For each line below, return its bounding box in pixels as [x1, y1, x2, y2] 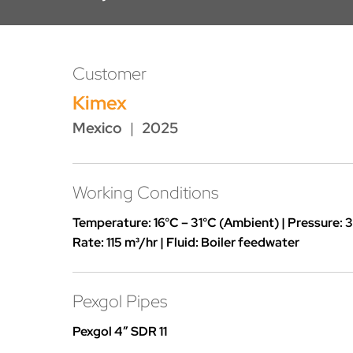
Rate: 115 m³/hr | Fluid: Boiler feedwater [72, 234, 299, 251]
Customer [72, 61, 147, 85]
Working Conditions [72, 180, 218, 204]
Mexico [72, 117, 122, 138]
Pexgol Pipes [72, 289, 167, 313]
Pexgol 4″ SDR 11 [72, 323, 167, 340]
